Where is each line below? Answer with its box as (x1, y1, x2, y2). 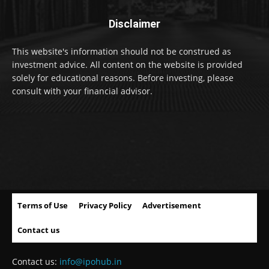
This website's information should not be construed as (12, 45, 231, 57)
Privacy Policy (79, 199, 131, 211)
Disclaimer (109, 17, 160, 30)
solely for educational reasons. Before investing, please (12, 71, 234, 83)
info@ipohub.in (59, 255, 122, 267)
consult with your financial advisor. (12, 85, 153, 97)
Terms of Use (17, 199, 68, 211)
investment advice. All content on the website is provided (12, 58, 243, 70)
